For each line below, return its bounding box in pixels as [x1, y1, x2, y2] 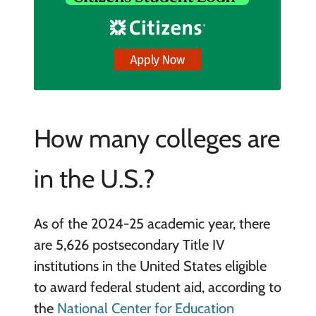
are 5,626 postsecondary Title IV [33, 236, 224, 253]
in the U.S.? [33, 162, 155, 194]
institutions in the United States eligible [33, 257, 267, 274]
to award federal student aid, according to [33, 278, 281, 296]
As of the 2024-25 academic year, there [33, 214, 270, 232]
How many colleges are [33, 122, 280, 154]
